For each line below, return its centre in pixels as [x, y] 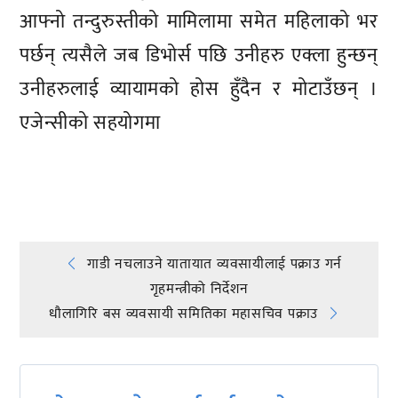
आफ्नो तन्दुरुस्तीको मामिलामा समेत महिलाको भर [199, 22]
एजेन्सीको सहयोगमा [90, 123]
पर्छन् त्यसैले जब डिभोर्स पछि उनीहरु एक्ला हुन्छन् [199, 56]
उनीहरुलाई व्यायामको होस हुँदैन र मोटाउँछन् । [199, 90]
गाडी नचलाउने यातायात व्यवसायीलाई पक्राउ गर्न [215, 264]
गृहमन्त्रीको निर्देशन [199, 289]
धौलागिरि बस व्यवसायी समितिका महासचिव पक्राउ [183, 314]
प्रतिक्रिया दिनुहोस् [94, 171]
